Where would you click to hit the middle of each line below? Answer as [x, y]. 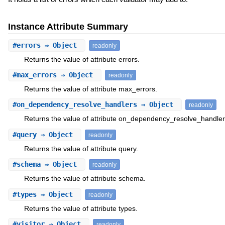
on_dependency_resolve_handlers [77, 105]
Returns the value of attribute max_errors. [90, 89]
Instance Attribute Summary [68, 26]
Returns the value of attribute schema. [85, 179]
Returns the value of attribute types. [81, 208]
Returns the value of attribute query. [81, 148]
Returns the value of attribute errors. [82, 59]
